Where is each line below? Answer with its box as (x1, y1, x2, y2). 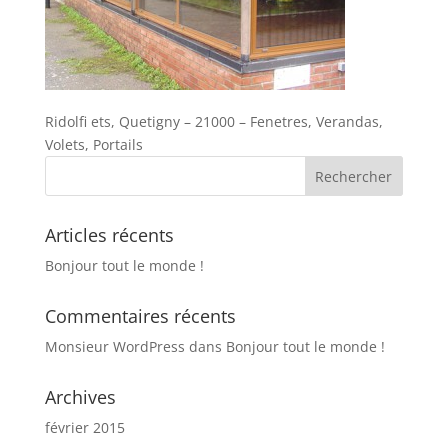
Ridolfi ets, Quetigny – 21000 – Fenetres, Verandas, (44, 112, 383, 131)
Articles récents (44, 223, 174, 247)
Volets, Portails (44, 135, 143, 154)
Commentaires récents (44, 304, 236, 328)
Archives (44, 385, 116, 409)
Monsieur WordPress (44, 337, 185, 356)
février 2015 (44, 418, 125, 437)
